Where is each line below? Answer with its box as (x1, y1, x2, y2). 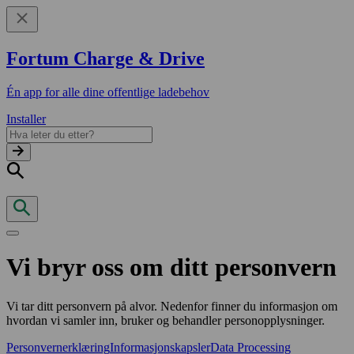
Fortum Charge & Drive (6, 47, 205, 69)
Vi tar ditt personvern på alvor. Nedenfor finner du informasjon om (6, 299, 337, 313)
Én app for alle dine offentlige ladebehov (6, 85, 209, 99)
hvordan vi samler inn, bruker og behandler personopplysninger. (6, 313, 325, 327)
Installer (6, 111, 46, 126)
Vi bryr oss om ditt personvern (6, 253, 337, 282)
